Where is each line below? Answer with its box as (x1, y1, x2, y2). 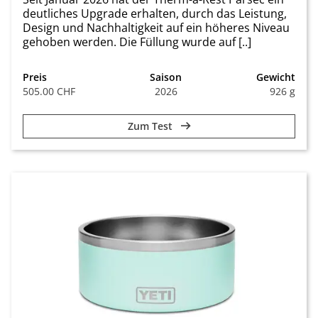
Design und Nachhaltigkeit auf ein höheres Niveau (23, 20, 290, 35)
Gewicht (256, 70, 295, 84)
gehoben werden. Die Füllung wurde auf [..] (23, 34, 251, 50)
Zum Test (127, 119, 175, 133)
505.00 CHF (23, 84, 75, 98)
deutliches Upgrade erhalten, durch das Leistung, (23, 6, 287, 21)
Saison (150, 70, 182, 84)
